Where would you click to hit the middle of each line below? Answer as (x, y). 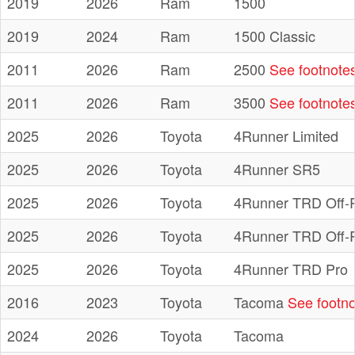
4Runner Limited (286, 136)
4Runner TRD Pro (291, 269)
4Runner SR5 (277, 169)
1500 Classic (275, 36)
